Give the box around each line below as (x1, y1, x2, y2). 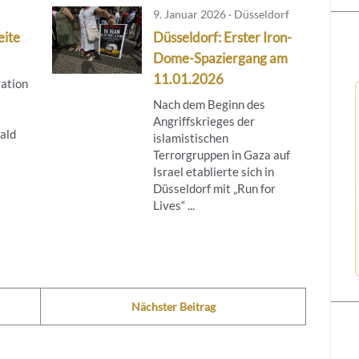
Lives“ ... (152, 197, 195, 212)
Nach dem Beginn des (152, 96, 265, 111)
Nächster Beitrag (131, 299, 216, 313)
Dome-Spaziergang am (152, 49, 288, 67)
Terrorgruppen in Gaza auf (152, 147, 290, 162)
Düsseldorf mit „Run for (152, 180, 276, 196)
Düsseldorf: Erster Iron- (152, 28, 292, 46)
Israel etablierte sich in (152, 163, 274, 179)
